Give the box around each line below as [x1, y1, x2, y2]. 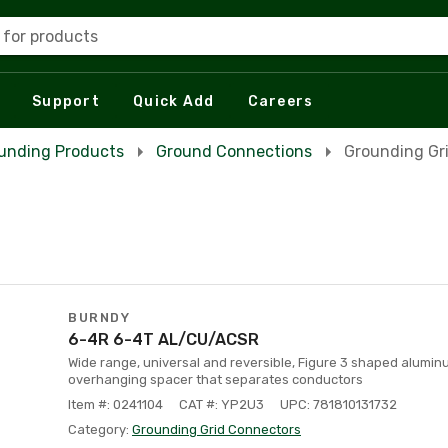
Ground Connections [156, 142, 312, 161]
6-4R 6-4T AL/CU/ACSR [68, 330, 259, 349]
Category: [68, 422, 132, 437]
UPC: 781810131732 [280, 397, 397, 412]
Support [32, 92, 100, 110]
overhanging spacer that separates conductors [68, 372, 363, 387]
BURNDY [68, 310, 130, 325]
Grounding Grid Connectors [132, 422, 301, 437]
